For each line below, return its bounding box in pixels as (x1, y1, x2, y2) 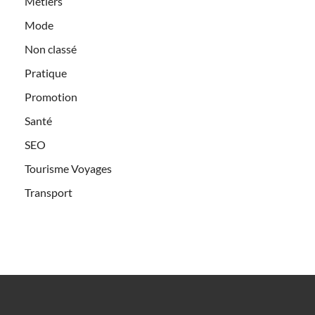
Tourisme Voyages (25, 161, 112, 175)
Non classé (25, 41, 77, 56)
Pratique (25, 65, 67, 79)
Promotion (25, 89, 77, 103)
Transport (25, 185, 72, 199)
